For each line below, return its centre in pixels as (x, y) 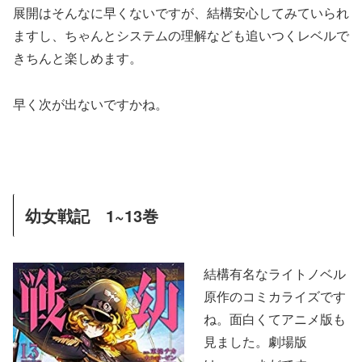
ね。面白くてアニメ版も (275, 319)
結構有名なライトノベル (275, 274)
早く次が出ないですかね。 (90, 104)
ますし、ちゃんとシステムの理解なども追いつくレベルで (181, 36)
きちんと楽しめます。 (78, 58)
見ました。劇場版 (255, 342)
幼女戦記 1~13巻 (92, 216)
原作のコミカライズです (275, 297)
